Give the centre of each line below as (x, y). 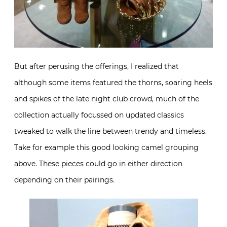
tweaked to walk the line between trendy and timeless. (110, 131)
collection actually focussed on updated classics (99, 115)
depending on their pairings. (64, 180)
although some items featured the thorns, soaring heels (113, 82)
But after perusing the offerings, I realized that (97, 66)
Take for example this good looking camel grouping (106, 147)
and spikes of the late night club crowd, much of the (107, 99)
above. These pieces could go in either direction (98, 163)
